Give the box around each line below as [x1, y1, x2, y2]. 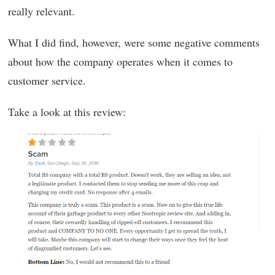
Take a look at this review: [8, 104, 126, 120]
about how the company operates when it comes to [8, 54, 233, 69]
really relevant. [8, 4, 75, 19]
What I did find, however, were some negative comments [8, 35, 260, 50]
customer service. [8, 73, 86, 88]
